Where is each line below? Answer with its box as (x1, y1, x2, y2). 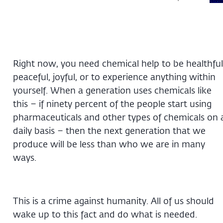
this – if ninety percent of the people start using (13, 97, 212, 110)
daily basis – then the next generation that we (13, 124, 206, 136)
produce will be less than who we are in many (13, 137, 205, 150)
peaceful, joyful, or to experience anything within (13, 70, 216, 83)
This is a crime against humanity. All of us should (13, 194, 214, 207)
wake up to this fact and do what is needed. (13, 208, 197, 220)
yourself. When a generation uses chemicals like (13, 84, 212, 96)
